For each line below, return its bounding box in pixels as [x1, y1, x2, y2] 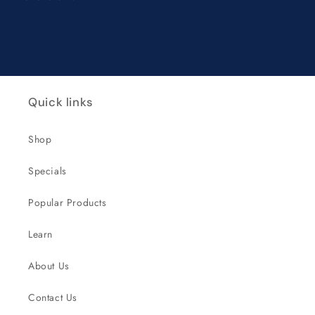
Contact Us [28, 290, 77, 304]
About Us [28, 259, 70, 273]
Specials [28, 164, 67, 178]
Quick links [28, 94, 94, 110]
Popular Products [28, 195, 107, 210]
